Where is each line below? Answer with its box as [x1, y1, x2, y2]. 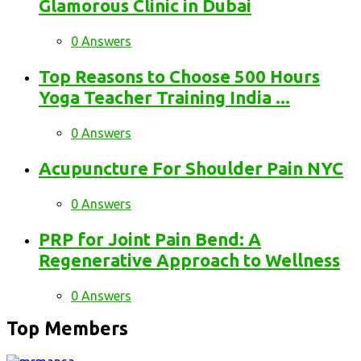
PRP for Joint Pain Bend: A [39, 229, 261, 250]
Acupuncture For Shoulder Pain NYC [39, 158, 343, 179]
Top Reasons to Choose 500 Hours [39, 66, 320, 87]
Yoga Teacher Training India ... [39, 87, 290, 108]
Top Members [6, 318, 128, 339]
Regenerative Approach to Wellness [39, 250, 340, 271]
